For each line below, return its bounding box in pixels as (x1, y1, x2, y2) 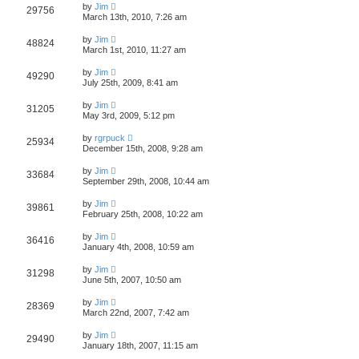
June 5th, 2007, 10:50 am (83, 274, 181, 284)
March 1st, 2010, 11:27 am (83, 44, 186, 54)
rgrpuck (95, 132, 125, 143)
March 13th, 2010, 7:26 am (83, 11, 187, 22)
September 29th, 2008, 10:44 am (83, 175, 209, 186)
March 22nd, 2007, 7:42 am (83, 307, 189, 317)
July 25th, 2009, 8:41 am (83, 77, 178, 87)
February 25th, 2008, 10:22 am (83, 208, 203, 219)
